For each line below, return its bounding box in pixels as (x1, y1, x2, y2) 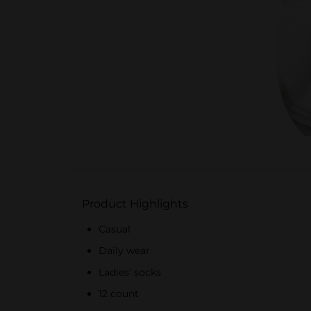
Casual (99, 223, 131, 235)
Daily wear (99, 244, 150, 257)
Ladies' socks (99, 266, 161, 278)
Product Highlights (82, 197, 188, 210)
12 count (99, 287, 139, 300)
